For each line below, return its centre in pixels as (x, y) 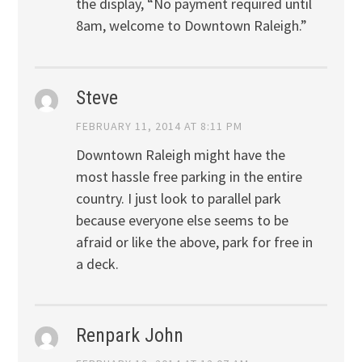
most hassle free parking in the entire (189, 176)
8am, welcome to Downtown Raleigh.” (191, 26)
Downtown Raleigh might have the (180, 154)
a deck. (97, 263)
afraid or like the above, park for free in (194, 242)
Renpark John (129, 335)
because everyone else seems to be (182, 220)
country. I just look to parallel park (178, 198)
